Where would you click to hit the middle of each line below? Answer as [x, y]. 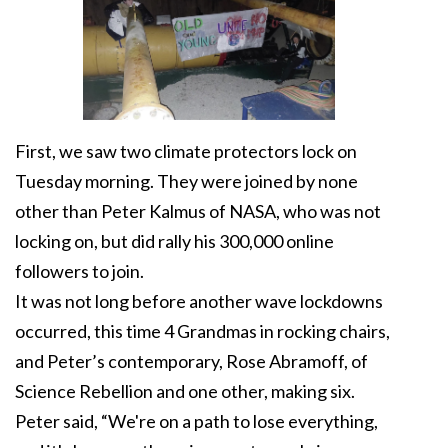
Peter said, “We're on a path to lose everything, [196, 421]
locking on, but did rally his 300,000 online [174, 241]
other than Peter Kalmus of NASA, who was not [198, 211]
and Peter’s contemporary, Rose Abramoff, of [191, 361]
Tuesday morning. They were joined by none [186, 181]
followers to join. [79, 271]
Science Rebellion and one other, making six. [185, 391]
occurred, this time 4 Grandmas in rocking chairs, [202, 331]
